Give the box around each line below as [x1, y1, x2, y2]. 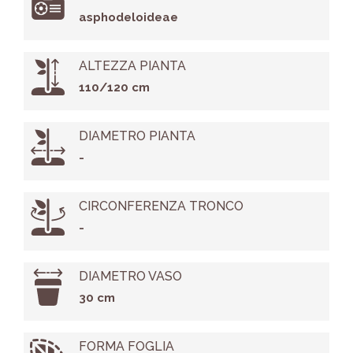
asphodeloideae [78, 10, 178, 25]
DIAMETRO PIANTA [78, 128, 195, 144]
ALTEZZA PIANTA [78, 58, 186, 74]
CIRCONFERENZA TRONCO [78, 199, 243, 214]
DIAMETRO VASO [78, 269, 182, 284]
